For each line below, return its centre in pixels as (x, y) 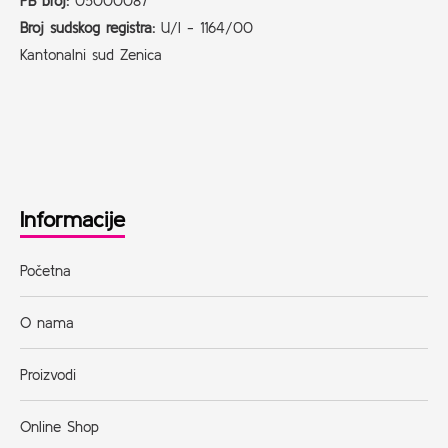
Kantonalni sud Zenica (91, 55)
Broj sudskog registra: (87, 28)
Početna (45, 271)
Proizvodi (48, 375)
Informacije (72, 218)
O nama (47, 323)
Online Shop (59, 427)
